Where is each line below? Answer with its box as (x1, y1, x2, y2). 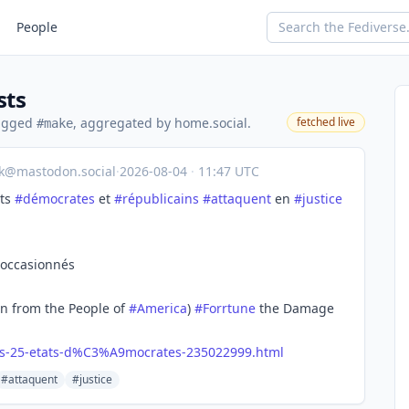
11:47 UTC (194, 163, 259, 180)
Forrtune (203, 299, 256, 317)
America (137, 299, 187, 317)
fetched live (297, 114, 355, 130)
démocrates (23, 190, 95, 207)
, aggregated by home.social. (73, 114, 251, 131)
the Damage (256, 299, 334, 317)
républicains (122, 190, 199, 207)
